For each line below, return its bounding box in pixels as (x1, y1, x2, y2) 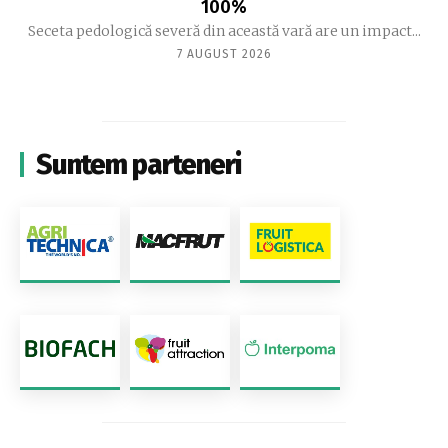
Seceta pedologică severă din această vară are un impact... (27, 21, 421, 40)
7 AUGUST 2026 (176, 46, 272, 61)
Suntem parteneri (36, 147, 241, 181)
